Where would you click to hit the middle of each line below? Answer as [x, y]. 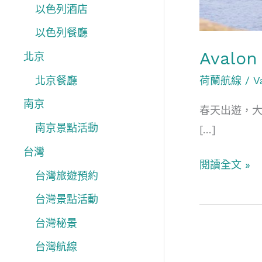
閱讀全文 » [225, 165]
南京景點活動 [67, 128]
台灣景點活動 [67, 199]
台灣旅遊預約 [67, 175]
